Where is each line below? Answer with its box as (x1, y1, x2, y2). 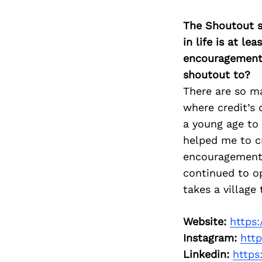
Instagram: (182, 232, 237, 244)
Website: (182, 215, 226, 228)
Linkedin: (182, 248, 229, 261)
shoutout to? (182, 68, 250, 81)
